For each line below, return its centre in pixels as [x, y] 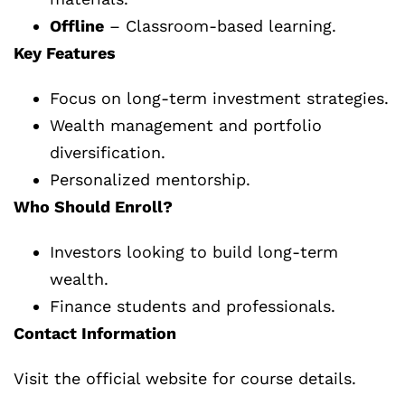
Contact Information [95, 334]
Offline [77, 26]
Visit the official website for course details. [185, 379]
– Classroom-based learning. [220, 26]
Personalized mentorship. [150, 180]
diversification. [108, 153]
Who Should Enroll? [93, 207]
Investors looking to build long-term [194, 252]
